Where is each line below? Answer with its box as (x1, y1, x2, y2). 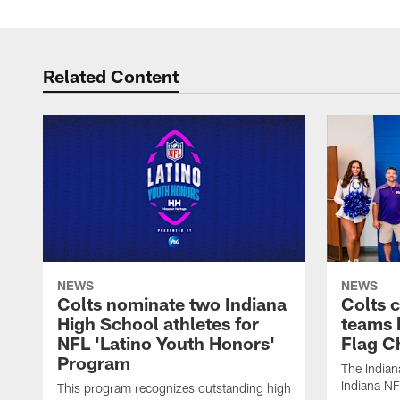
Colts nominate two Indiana (57, 293, 287, 315)
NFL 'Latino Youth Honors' (57, 332, 275, 354)
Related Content (43, 65, 179, 87)
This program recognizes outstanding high (57, 380, 291, 396)
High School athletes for (57, 312, 259, 335)
